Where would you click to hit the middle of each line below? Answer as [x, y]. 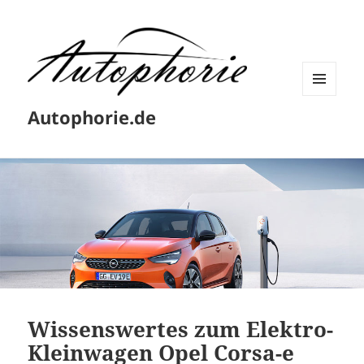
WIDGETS [325, 129]
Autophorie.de [92, 117]
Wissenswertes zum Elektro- [181, 329]
